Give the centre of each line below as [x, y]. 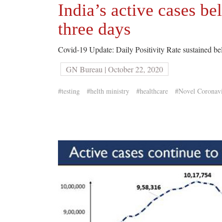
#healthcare [152, 91]
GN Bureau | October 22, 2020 [114, 69]
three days [94, 29]
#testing [69, 91]
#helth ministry [108, 91]
